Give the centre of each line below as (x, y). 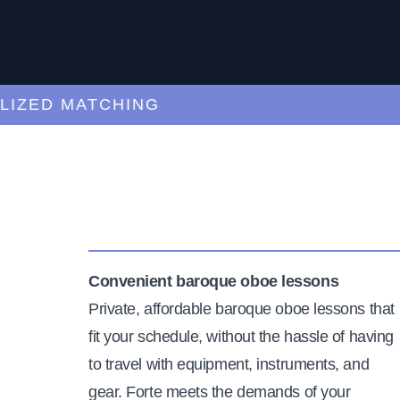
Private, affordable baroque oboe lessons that (242, 308)
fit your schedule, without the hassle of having (241, 336)
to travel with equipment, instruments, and (229, 364)
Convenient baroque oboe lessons (214, 281)
